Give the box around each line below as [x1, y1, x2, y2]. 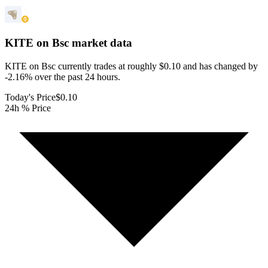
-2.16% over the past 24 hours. [5, 71, 120, 82]
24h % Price [5, 102, 51, 113]
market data [69, 36, 132, 50]
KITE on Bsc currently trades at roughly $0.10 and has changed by [5, 60, 258, 71]
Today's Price [5, 92, 56, 102]
